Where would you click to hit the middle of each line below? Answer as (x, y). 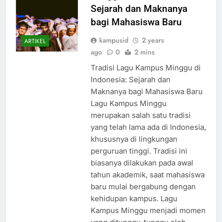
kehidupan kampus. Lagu (134, 199)
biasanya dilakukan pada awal (142, 163)
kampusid (113, 40)
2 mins (144, 52)
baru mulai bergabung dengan (143, 187)
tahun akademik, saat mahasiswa (147, 175)
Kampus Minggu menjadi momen (148, 211)
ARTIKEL (35, 41)
